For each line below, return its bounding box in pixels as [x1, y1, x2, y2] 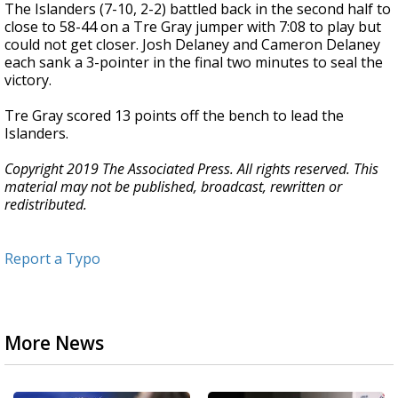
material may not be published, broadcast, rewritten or [4, 177, 342, 196]
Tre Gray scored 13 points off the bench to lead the [4, 106, 344, 125]
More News [4, 330, 104, 355]
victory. [4, 70, 52, 90]
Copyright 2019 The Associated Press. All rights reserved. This [4, 159, 378, 179]
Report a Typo [4, 249, 100, 268]
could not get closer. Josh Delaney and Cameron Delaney [4, 35, 380, 54]
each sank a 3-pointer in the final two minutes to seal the [4, 52, 383, 72]
